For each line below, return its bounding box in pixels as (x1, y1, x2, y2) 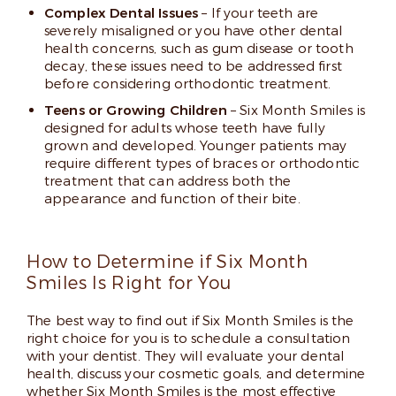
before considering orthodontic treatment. (44, 74, 331, 93)
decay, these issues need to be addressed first (44, 57, 342, 75)
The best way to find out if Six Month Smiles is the (27, 311, 354, 330)
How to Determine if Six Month (27, 249, 308, 274)
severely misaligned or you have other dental (44, 21, 344, 40)
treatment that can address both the (44, 171, 292, 190)
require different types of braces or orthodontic (44, 154, 361, 172)
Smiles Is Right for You (27, 270, 232, 295)
